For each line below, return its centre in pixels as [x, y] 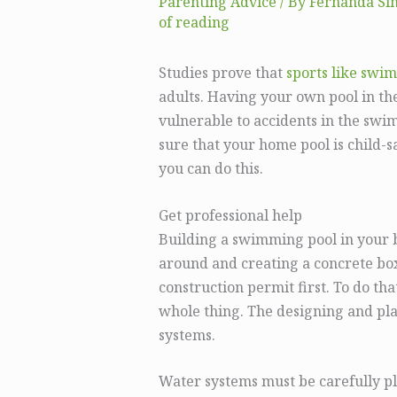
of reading [194, 23]
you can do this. [210, 169]
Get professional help [230, 215]
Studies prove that [222, 73]
